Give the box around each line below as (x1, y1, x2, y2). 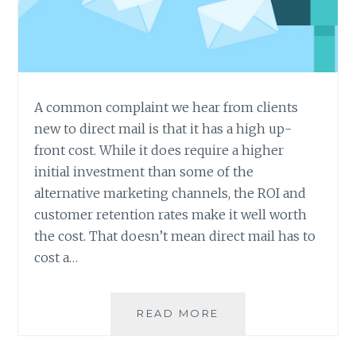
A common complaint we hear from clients (34, 99, 299, 116)
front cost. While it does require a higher (34, 142, 284, 159)
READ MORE (137, 307, 219, 320)
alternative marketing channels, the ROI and (34, 185, 307, 202)
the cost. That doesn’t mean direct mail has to (34, 228, 316, 245)
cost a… (34, 250, 79, 266)
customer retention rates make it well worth (34, 207, 308, 223)
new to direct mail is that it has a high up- (34, 121, 292, 137)
